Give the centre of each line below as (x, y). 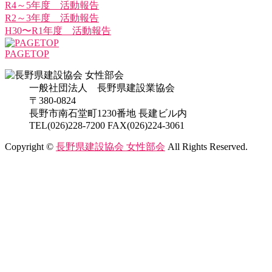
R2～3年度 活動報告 (52, 18)
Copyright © (30, 147)
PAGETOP (27, 54)
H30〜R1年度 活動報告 (58, 31)
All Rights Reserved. (206, 147)
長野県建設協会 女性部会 (110, 147)
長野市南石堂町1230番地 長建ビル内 (108, 114)
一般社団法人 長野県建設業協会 (102, 88)
